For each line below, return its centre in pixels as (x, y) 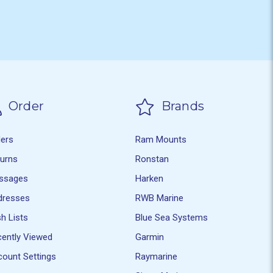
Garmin (150, 237)
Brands (181, 106)
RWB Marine (160, 198)
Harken (150, 178)
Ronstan (152, 159)
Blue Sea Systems (172, 217)
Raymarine (157, 256)
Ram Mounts (161, 139)
